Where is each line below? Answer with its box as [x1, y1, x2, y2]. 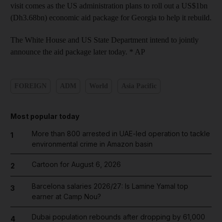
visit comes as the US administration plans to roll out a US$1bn [10, 1, 208, 10]
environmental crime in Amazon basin [31, 139, 153, 148]
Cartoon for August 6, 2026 [31, 160, 121, 168]
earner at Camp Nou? [31, 192, 101, 201]
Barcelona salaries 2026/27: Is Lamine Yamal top [31, 182, 188, 190]
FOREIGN [14, 82, 47, 90]
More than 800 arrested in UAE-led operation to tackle [31, 129, 210, 138]
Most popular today [10, 111, 79, 120]
